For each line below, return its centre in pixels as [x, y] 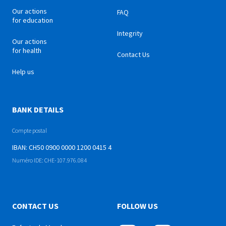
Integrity [130, 34]
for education [33, 20]
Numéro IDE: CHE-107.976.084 [49, 160]
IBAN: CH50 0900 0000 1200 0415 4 [62, 148]
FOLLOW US [137, 206]
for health [27, 51]
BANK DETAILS [38, 110]
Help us [23, 72]
